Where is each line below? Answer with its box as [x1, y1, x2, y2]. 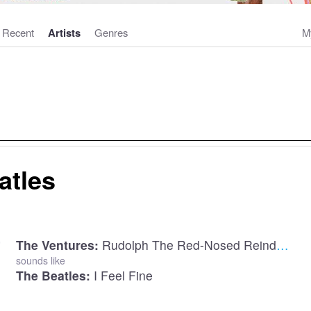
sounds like [15, 253, 65, 267]
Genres [94, 24, 128, 40]
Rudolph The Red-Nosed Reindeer [101, 235, 276, 253]
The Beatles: [15, 266, 90, 284]
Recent [1, 24, 34, 40]
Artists [47, 24, 81, 40]
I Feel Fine [93, 266, 153, 284]
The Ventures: [15, 235, 99, 253]
